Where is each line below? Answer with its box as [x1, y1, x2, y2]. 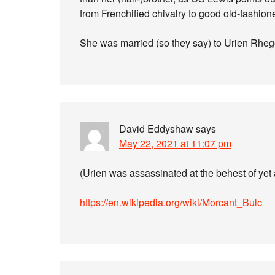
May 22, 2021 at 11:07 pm [119, 136, 231, 150]
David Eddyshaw [119, 122, 193, 136]
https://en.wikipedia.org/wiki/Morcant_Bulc [80, 195, 262, 209]
